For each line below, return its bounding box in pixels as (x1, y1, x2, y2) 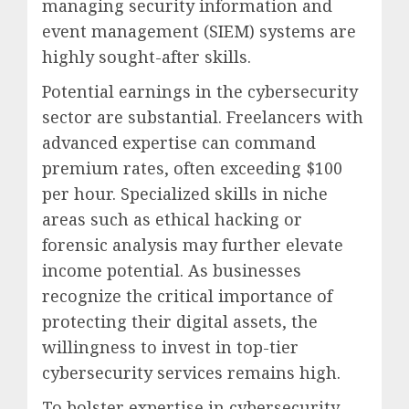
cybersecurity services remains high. (42, 362, 341, 384)
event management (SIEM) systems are (42, 20, 356, 43)
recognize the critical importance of (42, 285, 332, 308)
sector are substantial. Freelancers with (42, 106, 363, 129)
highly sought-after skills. (42, 46, 251, 68)
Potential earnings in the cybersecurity (42, 80, 358, 103)
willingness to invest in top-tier (42, 336, 299, 359)
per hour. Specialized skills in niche (42, 183, 328, 205)
